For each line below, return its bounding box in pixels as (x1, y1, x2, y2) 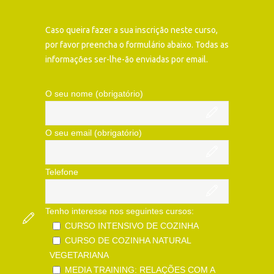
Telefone (45, 167, 78, 177)
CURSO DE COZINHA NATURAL (65, 235, 191, 245)
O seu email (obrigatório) (45, 128, 142, 138)
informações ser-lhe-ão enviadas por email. (45, 54, 208, 64)
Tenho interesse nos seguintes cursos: (45, 206, 194, 216)
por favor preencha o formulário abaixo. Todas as (45, 40, 229, 50)
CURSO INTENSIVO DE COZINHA (65, 221, 199, 231)
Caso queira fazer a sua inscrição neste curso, (45, 25, 218, 35)
